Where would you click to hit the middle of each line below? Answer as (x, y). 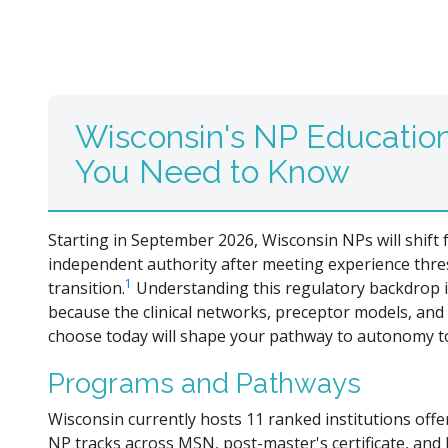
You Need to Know (212, 172)
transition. (86, 288)
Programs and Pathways (205, 383)
